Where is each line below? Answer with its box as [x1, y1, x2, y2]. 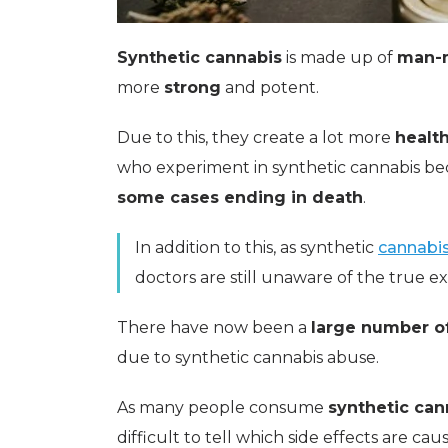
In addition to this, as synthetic [135, 238, 378, 257]
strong [164, 78, 221, 97]
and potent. [221, 78, 319, 97]
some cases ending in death [117, 188, 363, 207]
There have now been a [117, 318, 311, 337]
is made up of [282, 48, 397, 67]
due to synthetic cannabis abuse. [117, 348, 379, 367]
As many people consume [117, 398, 328, 417]
